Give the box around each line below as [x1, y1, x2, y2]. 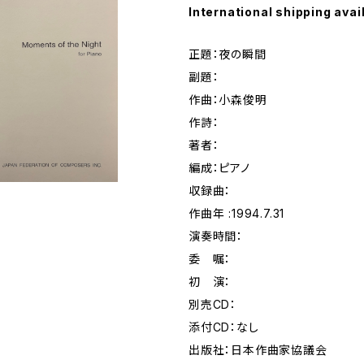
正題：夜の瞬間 [188, 47, 266, 61]
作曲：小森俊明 [188, 93, 267, 106]
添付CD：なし [188, 320, 259, 334]
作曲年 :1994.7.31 [188, 206, 285, 220]
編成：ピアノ [188, 161, 250, 175]
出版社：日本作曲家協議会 [188, 343, 327, 357]
